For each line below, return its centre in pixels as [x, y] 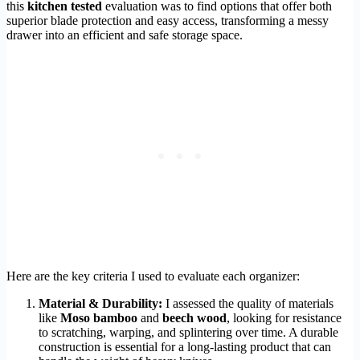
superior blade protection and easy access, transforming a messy [168, 20]
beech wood [194, 317]
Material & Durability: [100, 303]
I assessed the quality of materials [248, 303]
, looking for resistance [284, 317]
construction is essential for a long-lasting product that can [185, 346]
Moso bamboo [99, 317]
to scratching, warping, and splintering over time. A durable [188, 332]
